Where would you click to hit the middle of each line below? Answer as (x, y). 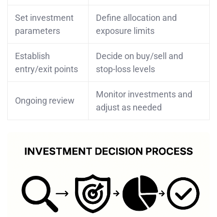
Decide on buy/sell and (139, 56)
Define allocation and (136, 17)
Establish (32, 56)
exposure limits (125, 31)
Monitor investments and (144, 94)
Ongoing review (45, 100)
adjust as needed (129, 107)
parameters (38, 31)
